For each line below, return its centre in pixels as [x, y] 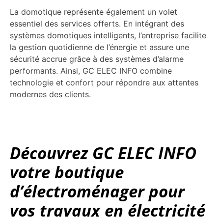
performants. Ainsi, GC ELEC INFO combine [91, 71]
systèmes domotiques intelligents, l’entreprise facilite [108, 36]
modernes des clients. [50, 95]
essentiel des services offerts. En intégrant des [97, 24]
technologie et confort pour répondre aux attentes [104, 83]
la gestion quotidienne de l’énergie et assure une [99, 47]
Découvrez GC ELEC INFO [103, 153]
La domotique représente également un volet [94, 12]
